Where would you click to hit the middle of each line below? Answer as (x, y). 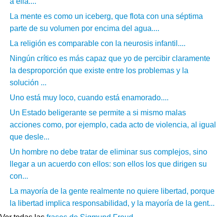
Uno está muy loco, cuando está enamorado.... (89, 98)
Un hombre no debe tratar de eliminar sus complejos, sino (108, 152)
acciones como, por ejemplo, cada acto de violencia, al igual (113, 125)
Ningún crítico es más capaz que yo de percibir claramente (110, 59)
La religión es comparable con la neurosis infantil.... (98, 44)
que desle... (30, 137)
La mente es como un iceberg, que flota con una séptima (106, 16)
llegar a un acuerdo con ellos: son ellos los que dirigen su (108, 164)
